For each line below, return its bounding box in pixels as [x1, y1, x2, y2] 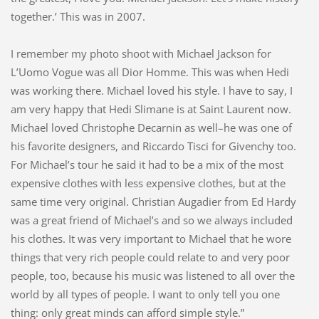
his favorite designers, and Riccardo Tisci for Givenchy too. [10, 138, 296, 153]
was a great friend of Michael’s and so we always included [10, 212, 293, 227]
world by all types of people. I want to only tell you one [10, 286, 280, 301]
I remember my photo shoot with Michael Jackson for [10, 46, 271, 61]
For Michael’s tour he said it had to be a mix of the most [10, 157, 283, 172]
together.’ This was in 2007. [10, 9, 145, 23]
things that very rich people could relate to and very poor [10, 249, 290, 264]
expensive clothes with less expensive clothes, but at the [10, 175, 286, 190]
